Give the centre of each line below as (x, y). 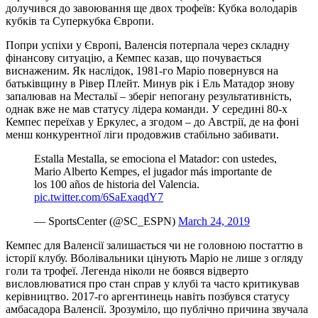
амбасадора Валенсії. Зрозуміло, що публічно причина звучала (157, 309)
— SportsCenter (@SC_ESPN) (106, 221)
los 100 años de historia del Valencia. (117, 184)
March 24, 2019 (214, 221)
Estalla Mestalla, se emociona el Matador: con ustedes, (155, 158)
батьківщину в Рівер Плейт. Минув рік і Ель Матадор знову (150, 83)
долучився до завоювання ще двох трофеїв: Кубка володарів (152, 8)
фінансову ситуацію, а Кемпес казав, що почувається (133, 57)
